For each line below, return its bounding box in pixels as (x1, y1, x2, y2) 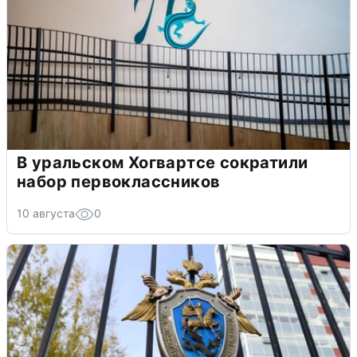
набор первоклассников (17, 172, 221, 192)
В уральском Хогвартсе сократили (17, 153, 308, 173)
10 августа (17, 206, 75, 221)
